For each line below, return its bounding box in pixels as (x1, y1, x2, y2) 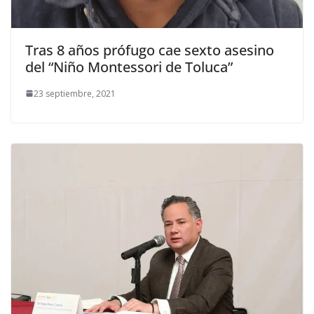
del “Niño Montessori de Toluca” (25, 57, 233, 76)
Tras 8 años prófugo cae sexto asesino (25, 40, 274, 60)
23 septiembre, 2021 (34, 87, 116, 100)
